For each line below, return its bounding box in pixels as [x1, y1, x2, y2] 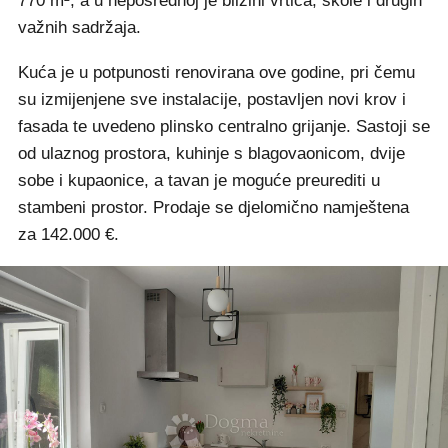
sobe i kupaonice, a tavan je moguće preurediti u [18, 171, 380, 191]
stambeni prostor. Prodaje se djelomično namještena [18, 198, 409, 218]
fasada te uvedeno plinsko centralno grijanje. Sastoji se [18, 117, 430, 137]
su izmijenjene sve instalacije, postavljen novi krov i [18, 90, 406, 110]
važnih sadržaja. [18, 18, 141, 38]
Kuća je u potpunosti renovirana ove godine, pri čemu [18, 63, 415, 83]
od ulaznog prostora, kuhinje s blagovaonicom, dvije [18, 144, 405, 164]
